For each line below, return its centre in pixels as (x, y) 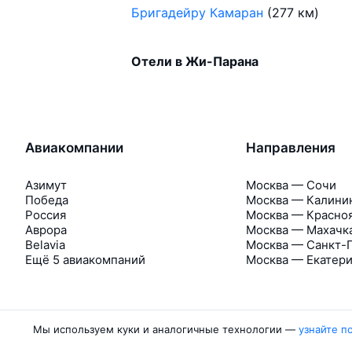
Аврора (46, 229)
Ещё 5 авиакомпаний (85, 259)
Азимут (46, 185)
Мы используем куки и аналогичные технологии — (166, 329)
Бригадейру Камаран (198, 12)
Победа (47, 200)
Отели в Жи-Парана (195, 61)
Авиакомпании (74, 147)
